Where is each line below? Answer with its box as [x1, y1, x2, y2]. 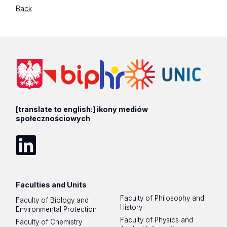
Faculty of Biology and [16, 196, 89, 204]
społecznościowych [16, 114, 91, 123]
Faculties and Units [16, 180, 87, 190]
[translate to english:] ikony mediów [16, 105, 148, 114]
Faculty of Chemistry [16, 217, 83, 226]
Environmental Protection [16, 205, 97, 213]
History [120, 203, 143, 211]
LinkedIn [15, 155, 44, 164]
